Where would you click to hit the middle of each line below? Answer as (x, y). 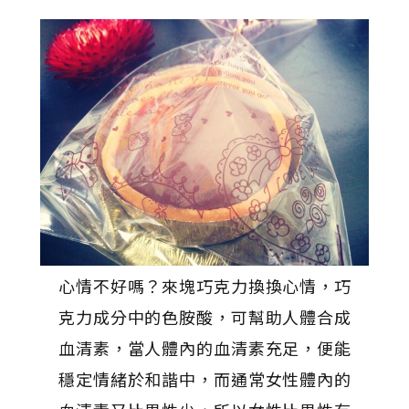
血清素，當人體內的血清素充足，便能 (204, 348)
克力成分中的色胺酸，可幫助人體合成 (204, 317)
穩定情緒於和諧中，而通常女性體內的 (204, 379)
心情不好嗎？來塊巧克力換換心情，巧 (204, 286)
